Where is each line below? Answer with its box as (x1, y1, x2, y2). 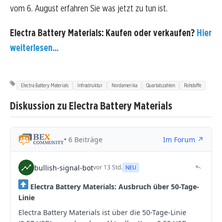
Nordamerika (111, 81, 137, 89)
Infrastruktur (77, 81, 103, 89)
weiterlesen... (10, 42, 58, 54)
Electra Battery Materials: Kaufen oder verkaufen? (10, 27, 197, 39)
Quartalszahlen (146, 81, 175, 89)
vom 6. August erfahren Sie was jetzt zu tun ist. (10, 2, 167, 14)
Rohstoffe (184, 81, 201, 89)
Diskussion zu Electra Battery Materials (10, 98, 172, 112)
